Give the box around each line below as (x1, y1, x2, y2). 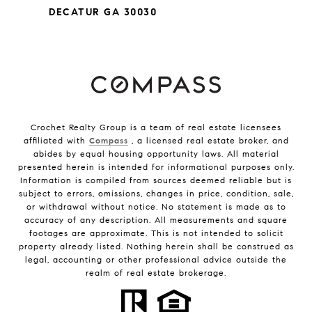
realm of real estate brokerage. (86, 267, 226, 279)
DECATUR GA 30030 (49, 6, 157, 19)
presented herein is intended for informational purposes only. (17, 162, 295, 173)
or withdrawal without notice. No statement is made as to (26, 201, 286, 212)
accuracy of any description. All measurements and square (24, 214, 288, 226)
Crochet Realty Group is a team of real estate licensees (31, 122, 281, 133)
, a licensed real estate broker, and (127, 135, 289, 146)
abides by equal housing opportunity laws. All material (33, 148, 279, 159)
